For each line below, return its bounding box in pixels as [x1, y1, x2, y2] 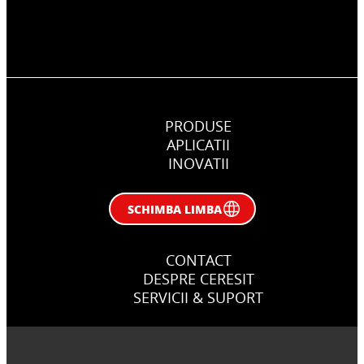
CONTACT [165, 250, 232, 271]
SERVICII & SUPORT [133, 288, 263, 308]
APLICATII [167, 135, 230, 155]
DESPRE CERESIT [142, 269, 254, 289]
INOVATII [167, 154, 229, 174]
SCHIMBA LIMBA [127, 201, 222, 218]
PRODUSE [165, 116, 232, 136]
